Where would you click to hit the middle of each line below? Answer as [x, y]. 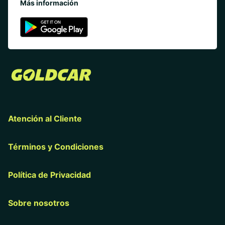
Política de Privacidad [49, 175]
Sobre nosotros [39, 203]
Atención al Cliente [45, 119]
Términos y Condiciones [56, 147]
